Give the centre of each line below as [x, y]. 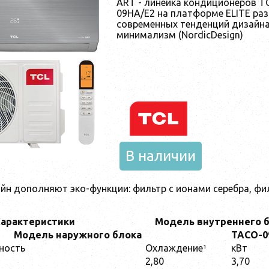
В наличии [161, 156]
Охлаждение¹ [177, 248]
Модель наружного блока [77, 234]
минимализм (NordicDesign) [180, 35]
